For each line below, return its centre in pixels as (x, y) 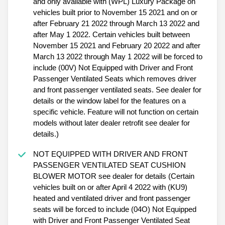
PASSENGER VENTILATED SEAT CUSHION (109, 165)
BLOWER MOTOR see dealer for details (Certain (114, 176)
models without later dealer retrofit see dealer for (111, 123)
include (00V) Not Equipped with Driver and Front (113, 67)
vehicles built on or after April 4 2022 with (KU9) (110, 187)
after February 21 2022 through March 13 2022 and (116, 23)
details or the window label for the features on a (109, 100)
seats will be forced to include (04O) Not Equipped (115, 209)
